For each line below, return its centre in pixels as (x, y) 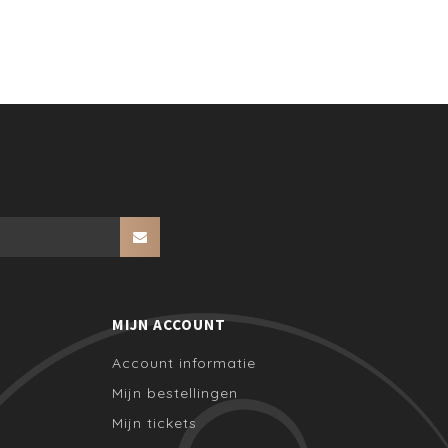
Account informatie (184, 362)
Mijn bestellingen (175, 392)
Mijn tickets (154, 422)
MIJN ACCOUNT (169, 324)
